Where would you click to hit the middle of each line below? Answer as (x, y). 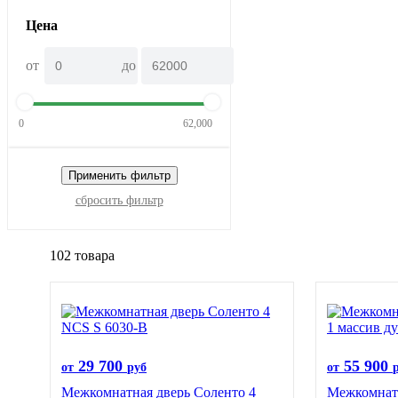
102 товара (82, 255)
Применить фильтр (119, 175)
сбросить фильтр (119, 200)
